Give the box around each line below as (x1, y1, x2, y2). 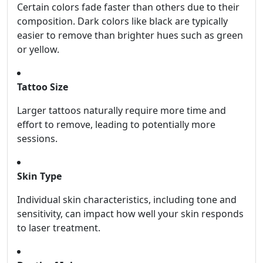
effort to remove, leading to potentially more (17, 118, 215, 131)
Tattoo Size (17, 80, 68, 94)
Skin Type (17, 170, 62, 183)
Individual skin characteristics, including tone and (17, 193, 237, 207)
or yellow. (17, 43, 59, 56)
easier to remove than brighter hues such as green (17, 29, 243, 42)
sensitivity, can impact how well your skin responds (17, 207, 244, 221)
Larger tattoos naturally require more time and (17, 104, 226, 117)
